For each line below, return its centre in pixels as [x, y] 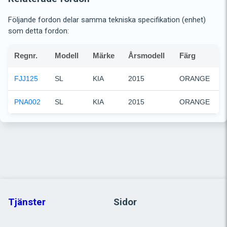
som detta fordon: [39, 31]
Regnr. [26, 55]
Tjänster [27, 202]
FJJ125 [26, 78]
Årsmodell [146, 55]
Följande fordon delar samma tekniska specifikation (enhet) [107, 20]
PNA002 [27, 102]
